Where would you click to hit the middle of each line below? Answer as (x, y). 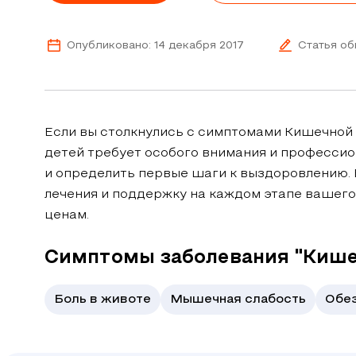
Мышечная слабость (238, 300)
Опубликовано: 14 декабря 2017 (155, 45)
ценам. (67, 215)
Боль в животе (103, 300)
